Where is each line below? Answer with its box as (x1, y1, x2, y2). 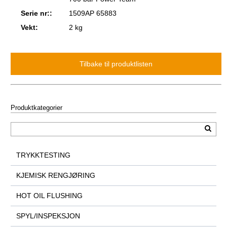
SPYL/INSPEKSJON (16, 212, 80, 220)
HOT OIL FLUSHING (16, 192, 83, 200)
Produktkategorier (11, 104, 62, 111)
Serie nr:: (21, 9, 52, 17)
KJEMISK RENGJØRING (16, 171, 95, 180)
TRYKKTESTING (16, 151, 70, 160)
